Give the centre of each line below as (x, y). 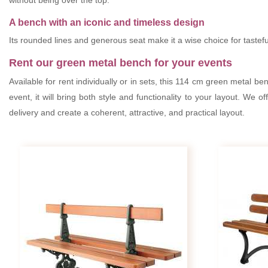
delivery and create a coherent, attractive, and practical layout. (127, 113)
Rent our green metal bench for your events (121, 63)
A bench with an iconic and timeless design (107, 23)
